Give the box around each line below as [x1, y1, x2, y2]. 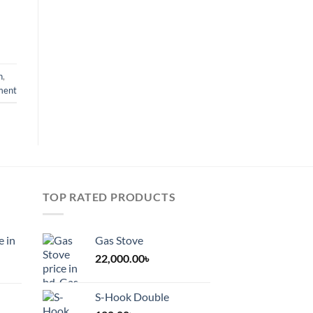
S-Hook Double [95, 289, 169, 303]
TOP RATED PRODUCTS [43, 190, 176, 204]
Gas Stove [95, 233, 143, 247]
